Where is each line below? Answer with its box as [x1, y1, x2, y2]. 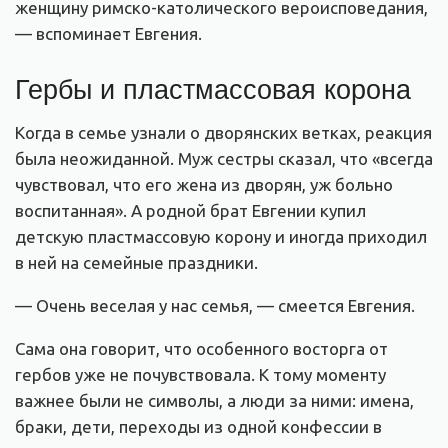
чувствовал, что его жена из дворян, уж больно [15, 174, 393, 194]
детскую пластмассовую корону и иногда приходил [15, 226, 427, 246]
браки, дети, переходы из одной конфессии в [15, 416, 382, 436]
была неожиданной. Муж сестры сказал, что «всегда [15, 148, 433, 168]
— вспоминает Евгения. [15, 24, 202, 44]
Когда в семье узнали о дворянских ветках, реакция [15, 122, 432, 142]
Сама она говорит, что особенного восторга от [15, 338, 388, 358]
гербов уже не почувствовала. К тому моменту [15, 364, 386, 384]
